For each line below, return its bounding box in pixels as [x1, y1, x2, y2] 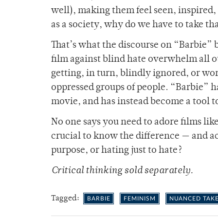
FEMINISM [124, 196, 156, 202]
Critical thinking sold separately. [51, 166, 193, 176]
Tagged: [51, 195, 81, 203]
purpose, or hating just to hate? [51, 146, 182, 156]
